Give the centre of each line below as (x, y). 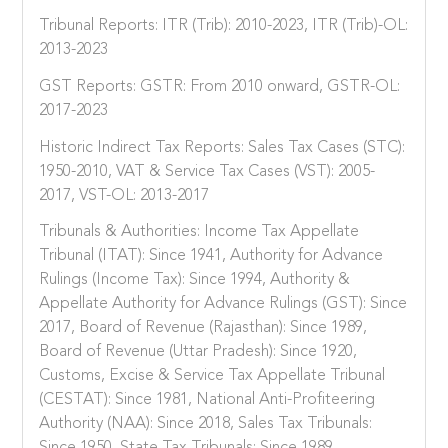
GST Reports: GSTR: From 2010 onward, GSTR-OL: (220, 86)
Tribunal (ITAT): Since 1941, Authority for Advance (211, 256)
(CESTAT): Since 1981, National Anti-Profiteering (207, 400)
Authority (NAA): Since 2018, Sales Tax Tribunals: (206, 424)
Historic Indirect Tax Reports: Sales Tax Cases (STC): (222, 147)
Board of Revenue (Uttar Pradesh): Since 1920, (198, 352)
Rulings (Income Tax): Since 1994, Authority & (195, 280)
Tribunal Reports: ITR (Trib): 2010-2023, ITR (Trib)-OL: (224, 25)
